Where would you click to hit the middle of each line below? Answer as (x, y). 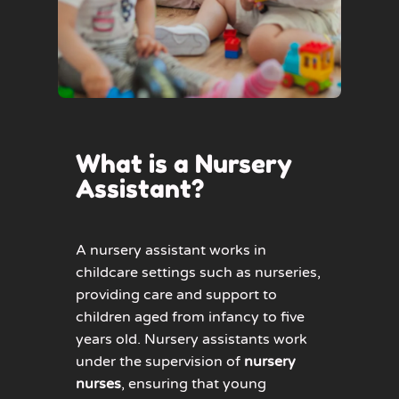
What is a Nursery (184, 164)
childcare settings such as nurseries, (198, 272)
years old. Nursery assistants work (191, 339)
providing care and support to (176, 294)
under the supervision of (160, 361)
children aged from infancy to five (190, 317)
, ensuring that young (194, 383)
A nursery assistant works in (171, 250)
